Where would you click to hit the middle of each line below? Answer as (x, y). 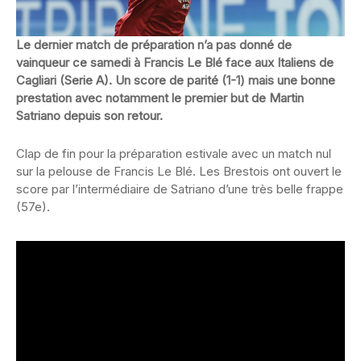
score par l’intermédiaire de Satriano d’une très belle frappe (180, 189)
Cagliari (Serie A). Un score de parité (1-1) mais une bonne (176, 81)
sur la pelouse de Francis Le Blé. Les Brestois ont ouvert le (179, 172)
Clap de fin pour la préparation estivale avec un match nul (174, 154)
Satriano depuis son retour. (89, 116)
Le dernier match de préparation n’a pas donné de (154, 45)
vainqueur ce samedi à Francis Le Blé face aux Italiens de (175, 63)
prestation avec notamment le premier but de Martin (160, 98)
